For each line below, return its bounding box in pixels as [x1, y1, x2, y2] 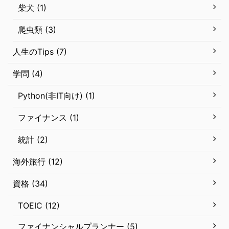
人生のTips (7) [13, 47, 67, 57]
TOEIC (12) [18, 200, 60, 211]
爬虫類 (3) [18, 25, 56, 35]
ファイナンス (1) [18, 112, 79, 123]
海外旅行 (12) [13, 156, 63, 167]
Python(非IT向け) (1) [18, 90, 95, 101]
